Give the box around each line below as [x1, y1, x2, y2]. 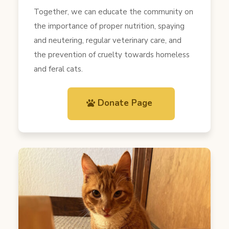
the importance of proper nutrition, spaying [33, 21, 185, 32]
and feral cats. [33, 64, 83, 75]
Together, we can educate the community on [33, 7, 193, 17]
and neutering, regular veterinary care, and [33, 35, 181, 46]
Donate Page [98, 97, 152, 109]
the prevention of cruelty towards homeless [33, 50, 190, 60]
